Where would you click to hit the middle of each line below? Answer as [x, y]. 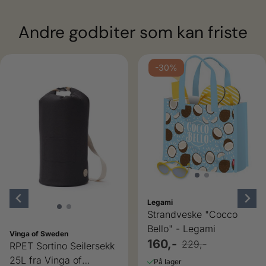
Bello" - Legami [181, 228]
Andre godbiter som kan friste [133, 32]
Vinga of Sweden [39, 233]
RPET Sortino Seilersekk [62, 246]
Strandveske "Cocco [192, 214]
